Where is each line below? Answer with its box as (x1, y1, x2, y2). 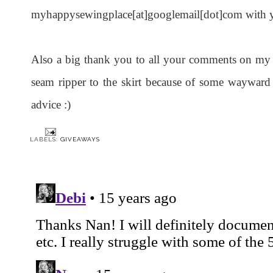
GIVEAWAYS (60, 136, 100, 143)
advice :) (31, 98, 71, 112)
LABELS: (30, 136, 60, 143)
